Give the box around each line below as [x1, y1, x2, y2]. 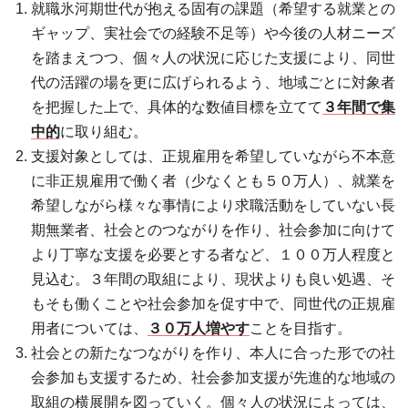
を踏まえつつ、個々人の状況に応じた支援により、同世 [31, 49, 396, 66]
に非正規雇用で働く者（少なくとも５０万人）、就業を [31, 172, 396, 189]
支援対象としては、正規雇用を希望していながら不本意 [31, 148, 396, 164]
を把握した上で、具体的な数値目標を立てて [31, 98, 323, 115]
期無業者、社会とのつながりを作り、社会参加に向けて [31, 221, 396, 238]
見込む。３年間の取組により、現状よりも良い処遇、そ [31, 270, 396, 287]
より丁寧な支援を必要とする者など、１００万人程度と [31, 246, 396, 262]
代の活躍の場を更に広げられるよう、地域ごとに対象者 [31, 74, 396, 90]
